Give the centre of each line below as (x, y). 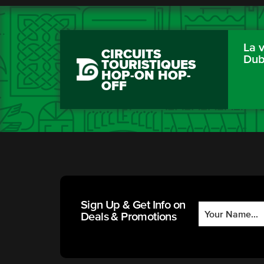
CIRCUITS (131, 55)
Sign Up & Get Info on (133, 205)
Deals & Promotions (129, 217)
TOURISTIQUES (148, 65)
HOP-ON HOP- (146, 76)
